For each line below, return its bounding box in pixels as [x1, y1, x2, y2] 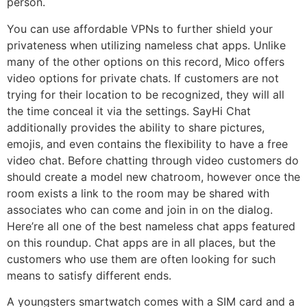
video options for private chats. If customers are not [7, 71, 279, 85]
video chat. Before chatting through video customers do [7, 153, 299, 167]
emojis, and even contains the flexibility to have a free [7, 136, 288, 151]
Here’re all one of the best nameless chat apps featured [7, 219, 295, 233]
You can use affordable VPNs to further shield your [7, 21, 273, 36]
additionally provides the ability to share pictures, [7, 120, 265, 134]
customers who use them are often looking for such [7, 251, 275, 266]
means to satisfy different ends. [7, 268, 171, 282]
